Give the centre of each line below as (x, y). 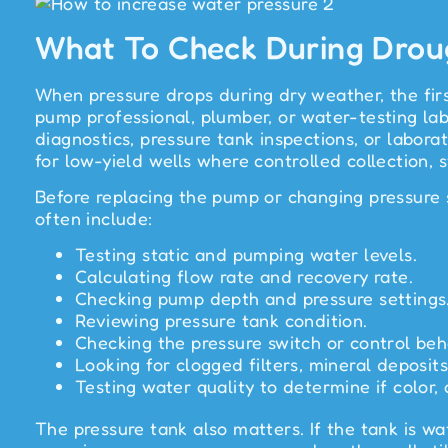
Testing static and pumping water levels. (246, 254)
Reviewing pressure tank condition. (221, 320)
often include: (94, 217)
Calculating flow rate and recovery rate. (244, 276)
